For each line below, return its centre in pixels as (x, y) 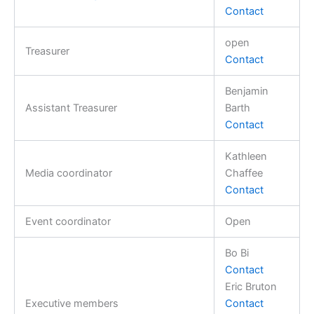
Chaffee (244, 173)
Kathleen (246, 156)
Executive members (71, 303)
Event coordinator (68, 221)
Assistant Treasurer (71, 108)
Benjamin (246, 91)
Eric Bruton (251, 286)
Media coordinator (68, 173)
